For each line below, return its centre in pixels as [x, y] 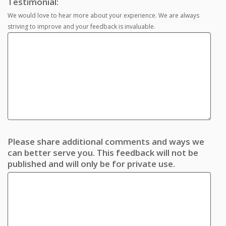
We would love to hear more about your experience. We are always [103, 16]
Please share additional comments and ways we [106, 142]
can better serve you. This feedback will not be [103, 153]
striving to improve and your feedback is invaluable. [81, 27]
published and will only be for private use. [91, 164]
